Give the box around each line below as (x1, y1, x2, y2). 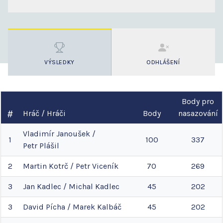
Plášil (39, 141, 59, 151)
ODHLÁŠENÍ (146, 59, 180, 66)
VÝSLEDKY (44, 59, 75, 66)
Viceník (92, 161, 118, 171)
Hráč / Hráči (23, 109, 66, 118)
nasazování (178, 109, 218, 118)
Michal (69, 182, 93, 192)
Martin (23, 161, 47, 171)
